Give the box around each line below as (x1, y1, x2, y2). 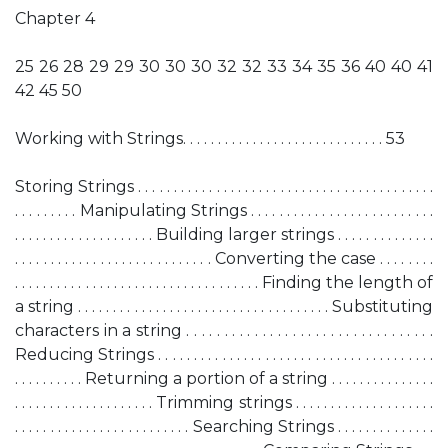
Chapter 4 (15, 9, 95, 28)
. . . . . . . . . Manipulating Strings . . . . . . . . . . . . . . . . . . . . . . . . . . (15, 201, 433, 220)
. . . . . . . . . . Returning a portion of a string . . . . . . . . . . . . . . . (15, 369, 433, 388)
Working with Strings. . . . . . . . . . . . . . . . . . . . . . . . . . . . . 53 (15, 129, 405, 148)
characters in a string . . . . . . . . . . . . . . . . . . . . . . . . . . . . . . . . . (15, 321, 433, 340)
